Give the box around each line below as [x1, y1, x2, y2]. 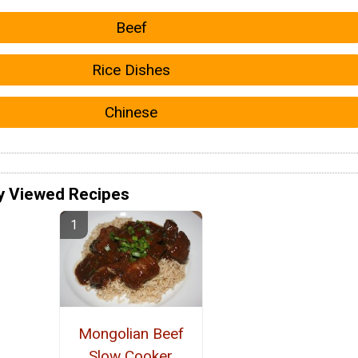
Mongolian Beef [78, 324, 184, 343]
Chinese [105, 103, 157, 122]
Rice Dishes [92, 61, 170, 79]
